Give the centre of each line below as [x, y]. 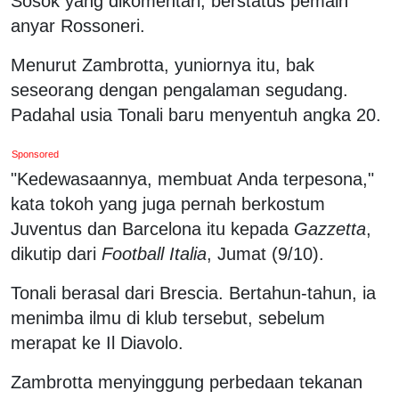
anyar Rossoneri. [78, 25]
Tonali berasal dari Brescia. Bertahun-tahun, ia [193, 293]
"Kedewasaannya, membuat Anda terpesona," [192, 179]
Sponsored [36, 154]
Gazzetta [330, 228]
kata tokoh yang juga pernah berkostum [168, 204]
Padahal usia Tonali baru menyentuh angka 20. [196, 114]
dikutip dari [56, 253]
